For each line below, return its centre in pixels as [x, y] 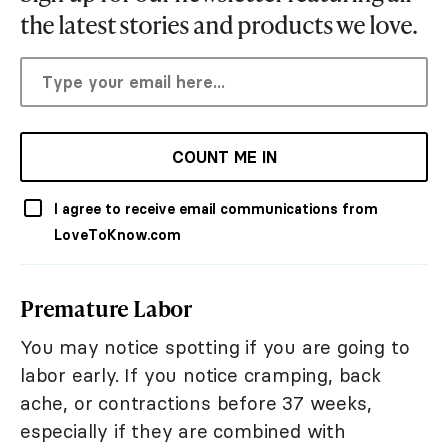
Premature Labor [106, 309]
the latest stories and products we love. [218, 25]
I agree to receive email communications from [216, 209]
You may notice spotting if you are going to [215, 347]
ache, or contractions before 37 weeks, [196, 403]
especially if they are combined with [183, 431]
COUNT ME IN [224, 157]
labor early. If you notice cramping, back [200, 375]
